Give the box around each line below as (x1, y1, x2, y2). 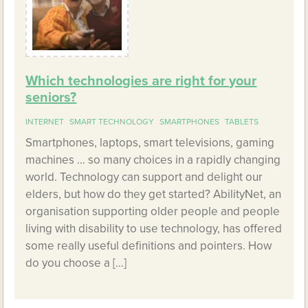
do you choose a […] (25, 256, 127, 271)
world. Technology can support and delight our (25, 170, 263, 185)
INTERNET (25, 117, 65, 127)
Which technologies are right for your (25, 73, 257, 90)
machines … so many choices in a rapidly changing (25, 153, 281, 168)
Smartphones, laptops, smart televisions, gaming (25, 135, 275, 151)
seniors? (25, 89, 77, 107)
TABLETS (225, 117, 259, 127)
